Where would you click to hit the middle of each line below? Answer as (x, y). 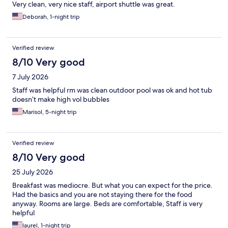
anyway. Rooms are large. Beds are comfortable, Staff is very (107, 204)
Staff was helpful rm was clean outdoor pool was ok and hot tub (112, 90)
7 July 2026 (30, 77)
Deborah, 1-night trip (51, 17)
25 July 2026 (33, 172)
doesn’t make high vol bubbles (61, 99)
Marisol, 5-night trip (50, 112)
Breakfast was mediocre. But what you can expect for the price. (112, 186)
